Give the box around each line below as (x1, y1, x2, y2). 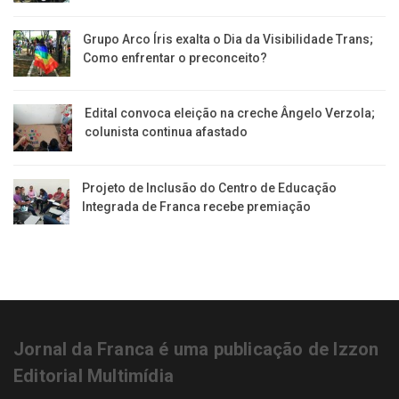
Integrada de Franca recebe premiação (81, 199, 311, 215)
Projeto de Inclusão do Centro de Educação (81, 181, 337, 196)
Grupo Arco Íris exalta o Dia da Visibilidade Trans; (82, 32, 373, 47)
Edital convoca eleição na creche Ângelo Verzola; (85, 105, 376, 120)
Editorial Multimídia (13, 364, 174, 387)
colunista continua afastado (85, 124, 248, 139)
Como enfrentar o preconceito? (82, 51, 267, 66)
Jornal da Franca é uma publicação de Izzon (13, 338, 379, 360)
